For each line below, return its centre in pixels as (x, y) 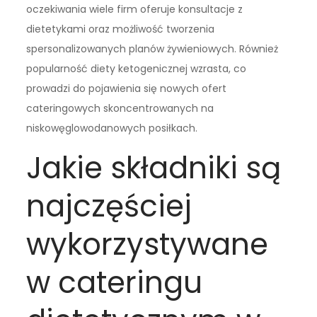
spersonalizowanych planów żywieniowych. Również (152, 49)
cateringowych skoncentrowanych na (120, 109)
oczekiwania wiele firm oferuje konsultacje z (135, 10)
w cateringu (115, 283)
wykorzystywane (148, 245)
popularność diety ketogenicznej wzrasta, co (137, 69)
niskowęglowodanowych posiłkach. (112, 128)
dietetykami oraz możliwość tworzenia (121, 29)
